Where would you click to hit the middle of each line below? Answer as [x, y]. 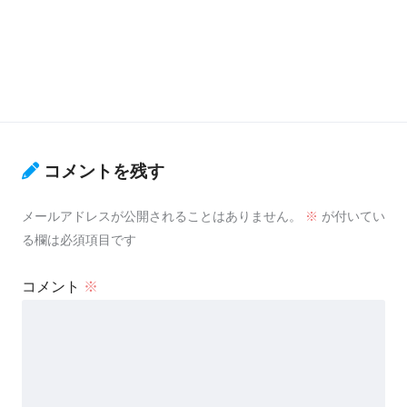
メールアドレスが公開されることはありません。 [162, 216]
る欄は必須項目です [79, 239]
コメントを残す [104, 171]
